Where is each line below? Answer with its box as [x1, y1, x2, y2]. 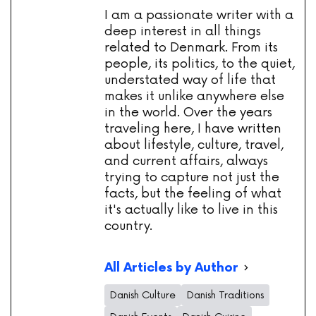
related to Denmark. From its [104, 39, 278, 56]
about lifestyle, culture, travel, [104, 137, 284, 153]
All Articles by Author [104, 260, 238, 275]
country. [104, 218, 152, 234]
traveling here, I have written [104, 121, 281, 137]
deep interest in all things [104, 23, 261, 39]
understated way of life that [104, 72, 276, 88]
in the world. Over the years [104, 104, 272, 121]
